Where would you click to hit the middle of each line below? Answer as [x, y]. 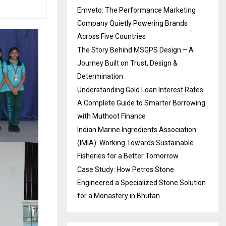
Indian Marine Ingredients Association [137, 129]
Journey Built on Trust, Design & [127, 63]
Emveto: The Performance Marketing [136, 10]
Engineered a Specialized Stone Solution [142, 182]
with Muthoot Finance [111, 116]
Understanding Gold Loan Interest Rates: [141, 90]
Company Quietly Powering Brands [132, 23]
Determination [100, 76]
